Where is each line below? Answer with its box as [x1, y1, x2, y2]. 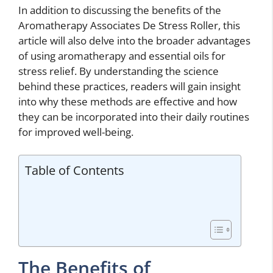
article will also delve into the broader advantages [18, 33, 250, 48]
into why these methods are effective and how [18, 94, 237, 108]
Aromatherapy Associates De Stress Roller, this [18, 18, 240, 32]
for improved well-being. [18, 124, 133, 139]
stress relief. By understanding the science [18, 63, 219, 78]
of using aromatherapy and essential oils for [18, 48, 225, 63]
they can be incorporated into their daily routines [18, 109, 249, 124]
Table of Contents [25, 161, 124, 179]
